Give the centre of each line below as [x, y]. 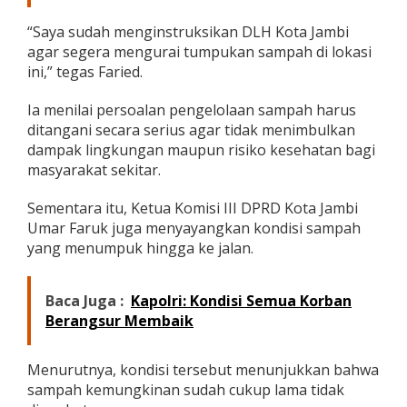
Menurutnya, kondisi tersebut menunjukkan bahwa [203, 370]
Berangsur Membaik [119, 321]
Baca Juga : [84, 301]
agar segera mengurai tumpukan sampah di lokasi [199, 52]
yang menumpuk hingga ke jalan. [140, 248]
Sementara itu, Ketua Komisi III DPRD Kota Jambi [193, 208]
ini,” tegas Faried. [85, 72]
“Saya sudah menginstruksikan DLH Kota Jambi [188, 32]
